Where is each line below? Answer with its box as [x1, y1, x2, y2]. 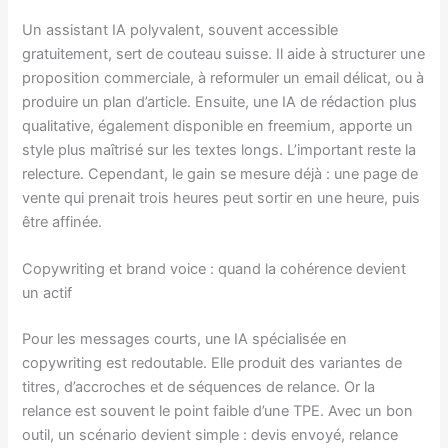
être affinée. [22, 213, 103, 232]
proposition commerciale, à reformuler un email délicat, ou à [22, 69, 425, 88]
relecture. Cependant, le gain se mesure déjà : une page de [22, 165, 419, 184]
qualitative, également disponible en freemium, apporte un [22, 117, 414, 136]
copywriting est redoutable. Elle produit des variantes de [22, 354, 403, 373]
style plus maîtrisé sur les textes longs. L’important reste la [22, 141, 417, 160]
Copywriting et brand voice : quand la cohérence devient [22, 260, 407, 279]
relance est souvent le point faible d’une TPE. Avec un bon [22, 402, 414, 421]
